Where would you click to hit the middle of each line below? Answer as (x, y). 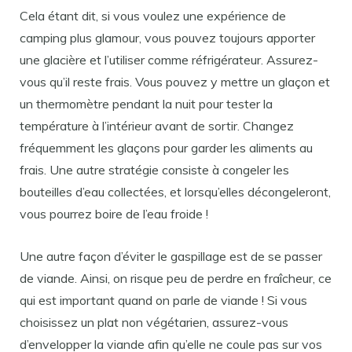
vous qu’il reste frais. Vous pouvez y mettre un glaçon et (175, 82)
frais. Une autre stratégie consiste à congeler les (154, 170)
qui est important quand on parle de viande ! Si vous (163, 300)
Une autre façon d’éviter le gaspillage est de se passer (171, 256)
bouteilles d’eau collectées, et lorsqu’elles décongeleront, (175, 192)
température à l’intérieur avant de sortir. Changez (157, 126)
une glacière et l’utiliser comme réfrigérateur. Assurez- (169, 60)
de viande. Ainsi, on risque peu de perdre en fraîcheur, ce (176, 278)
